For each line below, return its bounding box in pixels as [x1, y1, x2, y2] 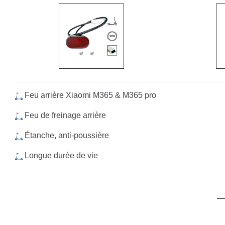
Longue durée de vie [23, 151, 98, 160]
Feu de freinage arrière [23, 111, 106, 120]
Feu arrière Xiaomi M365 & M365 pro [23, 91, 156, 99]
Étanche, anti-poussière [23, 131, 109, 140]
